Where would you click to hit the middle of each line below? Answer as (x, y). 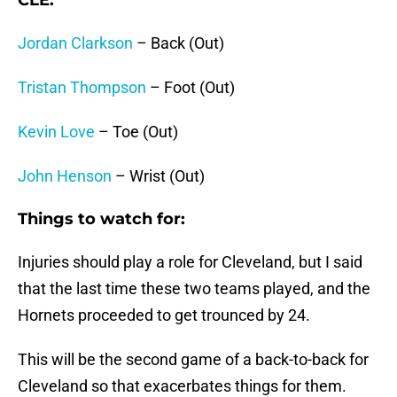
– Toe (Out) (136, 132)
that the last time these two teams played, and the (194, 289)
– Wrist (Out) (158, 176)
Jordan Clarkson (75, 43)
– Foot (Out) (191, 88)
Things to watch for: (101, 219)
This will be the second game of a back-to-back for (193, 360)
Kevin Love (56, 132)
